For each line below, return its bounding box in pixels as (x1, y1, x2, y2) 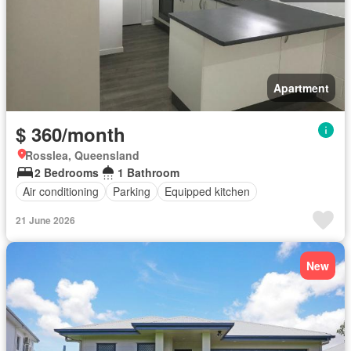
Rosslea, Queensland (25, 147, 139, 163)
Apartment (273, 79, 329, 96)
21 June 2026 (16, 212, 75, 227)
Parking (113, 183, 150, 200)
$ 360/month (16, 120, 125, 147)
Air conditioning (23, 183, 99, 200)
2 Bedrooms (34, 164, 99, 180)
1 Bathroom (118, 164, 179, 180)
